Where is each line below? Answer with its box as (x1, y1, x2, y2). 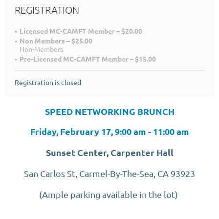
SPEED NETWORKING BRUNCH (44, 105, 175, 117)
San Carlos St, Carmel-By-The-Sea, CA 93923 (24, 168, 195, 178)
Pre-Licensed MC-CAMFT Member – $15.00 (20, 54, 156, 63)
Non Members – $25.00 (20, 36, 92, 45)
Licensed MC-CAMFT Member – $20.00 (20, 26, 142, 35)
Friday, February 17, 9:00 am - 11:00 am (30, 125, 189, 137)
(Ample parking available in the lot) (39, 189, 180, 199)
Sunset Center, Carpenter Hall (45, 146, 174, 158)
